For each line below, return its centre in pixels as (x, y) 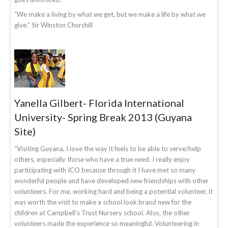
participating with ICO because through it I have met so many (105, 170)
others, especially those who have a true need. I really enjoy (102, 159)
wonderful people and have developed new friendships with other (111, 180)
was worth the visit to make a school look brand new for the (103, 202)
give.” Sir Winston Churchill (53, 25)
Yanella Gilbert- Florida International (99, 103)
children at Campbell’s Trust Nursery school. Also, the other (102, 212)
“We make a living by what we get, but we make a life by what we (110, 14)
